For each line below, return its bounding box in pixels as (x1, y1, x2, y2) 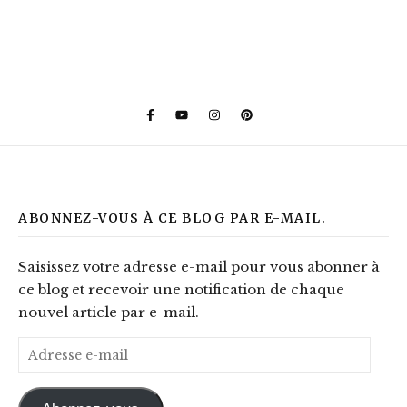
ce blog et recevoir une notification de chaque (18, 281, 344, 298)
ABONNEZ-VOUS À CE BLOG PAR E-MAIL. (18, 210, 326, 226)
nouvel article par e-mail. (18, 303, 199, 321)
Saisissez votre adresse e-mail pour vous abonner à (18, 258, 380, 275)
